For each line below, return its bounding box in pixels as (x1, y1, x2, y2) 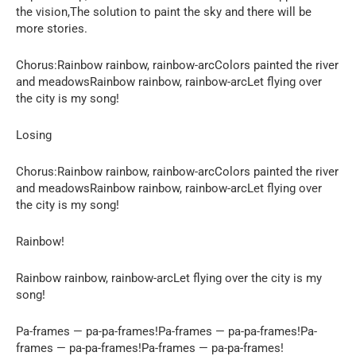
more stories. (16, 21, 87, 36)
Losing (16, 127, 52, 142)
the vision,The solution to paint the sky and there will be (16, 4, 311, 19)
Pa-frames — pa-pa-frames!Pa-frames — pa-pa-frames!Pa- (16, 323, 317, 339)
